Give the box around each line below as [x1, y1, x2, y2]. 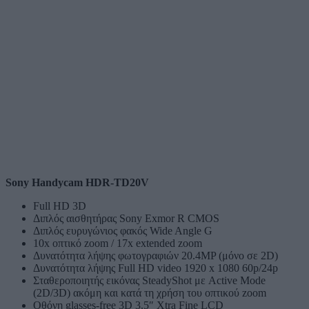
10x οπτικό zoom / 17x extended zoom [33, 237, 202, 249]
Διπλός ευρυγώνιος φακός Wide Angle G [33, 224, 212, 237]
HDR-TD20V [86, 176, 149, 188]
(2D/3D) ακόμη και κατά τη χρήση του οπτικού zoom [33, 286, 266, 299]
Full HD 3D [33, 199, 86, 212]
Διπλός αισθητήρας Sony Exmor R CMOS [33, 212, 219, 224]
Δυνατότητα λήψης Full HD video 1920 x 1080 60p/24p [33, 261, 278, 274]
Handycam [32, 176, 86, 188]
